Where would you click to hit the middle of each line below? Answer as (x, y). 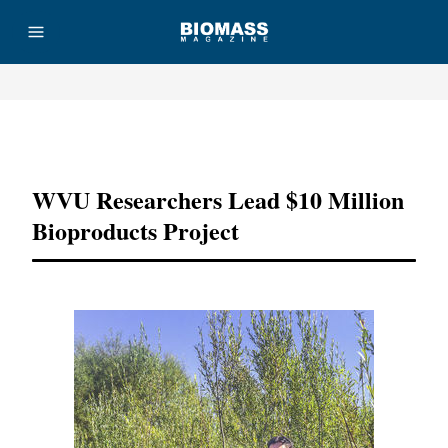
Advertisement (224, 139)
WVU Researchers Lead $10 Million (218, 199)
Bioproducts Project (135, 230)
